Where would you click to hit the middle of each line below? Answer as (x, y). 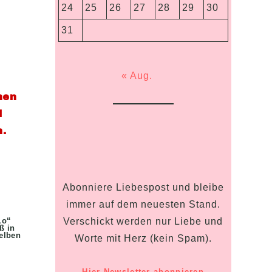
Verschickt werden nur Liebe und (143, 221)
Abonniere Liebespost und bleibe (143, 187)
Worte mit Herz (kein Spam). (143, 238)
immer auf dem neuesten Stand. (143, 204)
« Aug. (137, 75)
